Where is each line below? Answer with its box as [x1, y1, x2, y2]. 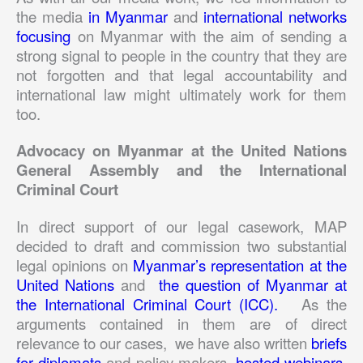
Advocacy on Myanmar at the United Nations [16, 139, 347, 162]
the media [16, 5, 88, 27]
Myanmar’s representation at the [133, 254, 347, 276]
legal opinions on [16, 254, 133, 276]
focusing [16, 24, 70, 46]
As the [293, 293, 347, 315]
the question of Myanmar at [152, 274, 347, 296]
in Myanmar [88, 5, 168, 27]
